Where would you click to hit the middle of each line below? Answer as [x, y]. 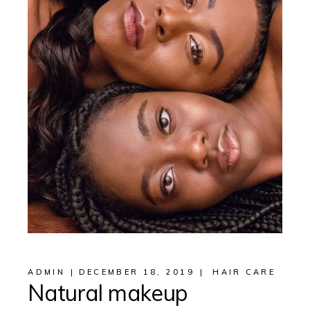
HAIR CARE [244, 272]
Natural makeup [108, 292]
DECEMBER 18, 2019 [136, 272]
